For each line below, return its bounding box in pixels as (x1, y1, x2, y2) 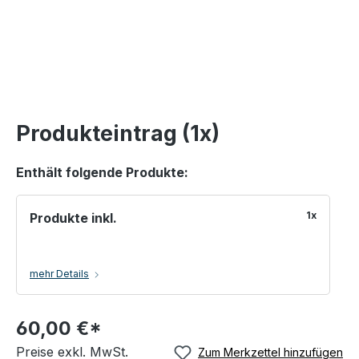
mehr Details (30, 268, 89, 280)
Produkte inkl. (30, 210, 117, 227)
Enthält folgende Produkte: (16, 164, 188, 181)
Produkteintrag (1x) (16, 120, 220, 147)
